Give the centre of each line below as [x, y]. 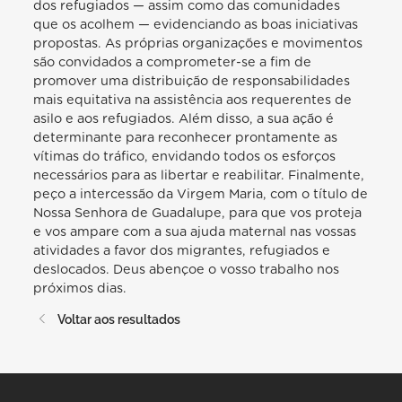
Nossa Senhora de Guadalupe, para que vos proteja [198, 213]
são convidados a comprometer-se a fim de [173, 62]
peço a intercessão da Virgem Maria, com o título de [201, 194]
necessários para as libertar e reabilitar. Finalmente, [199, 175]
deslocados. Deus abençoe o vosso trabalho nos [187, 269]
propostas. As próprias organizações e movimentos [198, 43]
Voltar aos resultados [118, 319]
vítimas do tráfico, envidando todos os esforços [185, 156]
